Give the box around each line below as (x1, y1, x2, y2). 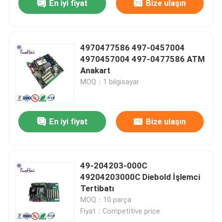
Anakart (80, 65, 111, 75)
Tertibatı (80, 183, 114, 194)
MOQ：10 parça (80, 196, 132, 204)
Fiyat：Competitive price (80, 207, 161, 216)
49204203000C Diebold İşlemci (80, 172, 201, 182)
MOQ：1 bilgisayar (80, 77, 140, 86)
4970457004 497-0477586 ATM (80, 54, 205, 64)
